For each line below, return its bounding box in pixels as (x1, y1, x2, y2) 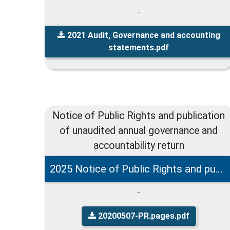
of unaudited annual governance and (60, 124, 218, 137)
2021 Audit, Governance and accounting (65, 30, 220, 40)
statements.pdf (108, 42, 169, 52)
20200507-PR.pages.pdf (95, 210, 189, 221)
